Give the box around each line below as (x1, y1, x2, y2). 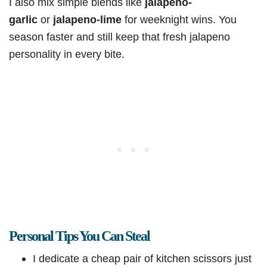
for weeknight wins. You (122, 13, 237, 26)
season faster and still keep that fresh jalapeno (9, 30, 230, 44)
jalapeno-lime (53, 13, 122, 26)
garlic (9, 13, 38, 26)
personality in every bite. (9, 48, 125, 61)
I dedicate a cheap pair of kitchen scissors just (33, 252, 252, 265)
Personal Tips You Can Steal (9, 228, 150, 244)
